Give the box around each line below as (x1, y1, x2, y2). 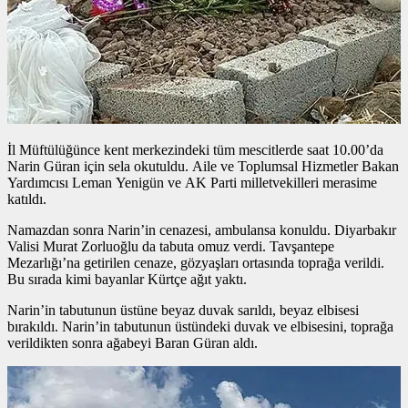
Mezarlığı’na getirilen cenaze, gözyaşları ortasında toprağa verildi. (7, 254, 384, 270)
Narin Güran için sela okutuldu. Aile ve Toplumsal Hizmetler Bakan (7, 158, 399, 174)
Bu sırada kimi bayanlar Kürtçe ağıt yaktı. (7, 270, 247, 287)
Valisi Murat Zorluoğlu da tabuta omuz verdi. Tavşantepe (7, 238, 334, 254)
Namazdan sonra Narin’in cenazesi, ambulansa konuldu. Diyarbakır (7, 221, 396, 238)
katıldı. (7, 190, 46, 207)
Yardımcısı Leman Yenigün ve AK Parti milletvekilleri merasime (7, 174, 377, 190)
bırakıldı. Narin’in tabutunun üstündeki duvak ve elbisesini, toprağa (7, 318, 393, 334)
